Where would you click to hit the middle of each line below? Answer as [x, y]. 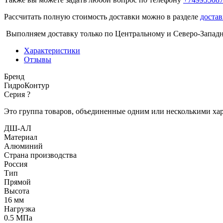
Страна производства [40, 155]
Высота [17, 191]
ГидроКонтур [27, 86]
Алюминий [23, 146]
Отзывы [38, 60]
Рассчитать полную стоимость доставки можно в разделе [102, 17]
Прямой [17, 182]
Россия [16, 164]
